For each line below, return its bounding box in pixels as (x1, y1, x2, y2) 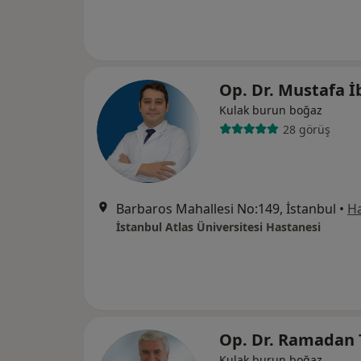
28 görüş (282, 121, 330, 137)
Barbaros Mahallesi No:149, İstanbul (116, 200, 336, 218)
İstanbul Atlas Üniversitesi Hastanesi (116, 219, 321, 234)
